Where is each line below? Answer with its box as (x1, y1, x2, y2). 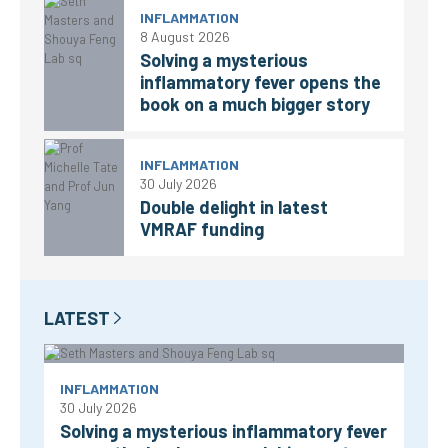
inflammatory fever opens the (140, 71, 381, 93)
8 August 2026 (140, 28, 230, 45)
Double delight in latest (140, 196, 328, 218)
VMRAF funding (140, 218, 264, 240)
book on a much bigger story (140, 93, 370, 115)
